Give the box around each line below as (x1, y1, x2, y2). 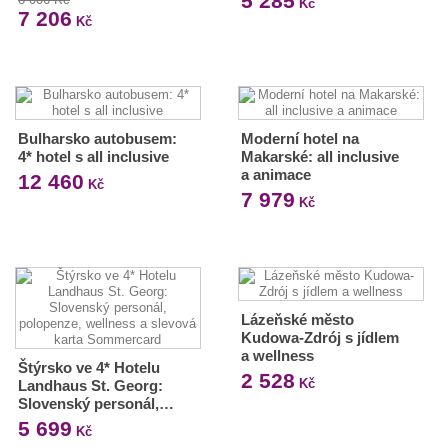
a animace (240, 166, 311, 183)
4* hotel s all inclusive (18, 148, 169, 165)
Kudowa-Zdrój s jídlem (240, 329, 399, 346)
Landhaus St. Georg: (18, 377, 163, 394)
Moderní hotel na (240, 130, 359, 147)
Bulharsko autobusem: (18, 130, 177, 147)
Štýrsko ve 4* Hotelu (18, 359, 160, 376)
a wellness (240, 347, 314, 364)
